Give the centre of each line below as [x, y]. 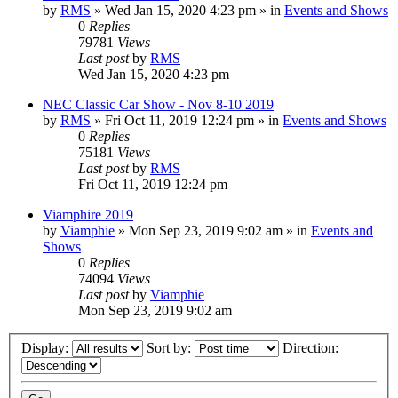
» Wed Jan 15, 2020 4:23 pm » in [187, 10]
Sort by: [171, 347]
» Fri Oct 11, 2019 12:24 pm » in [187, 120]
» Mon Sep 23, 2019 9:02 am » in [213, 231]
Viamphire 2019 [88, 215]
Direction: [312, 347]
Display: [47, 347]
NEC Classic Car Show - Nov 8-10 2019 [158, 104]
